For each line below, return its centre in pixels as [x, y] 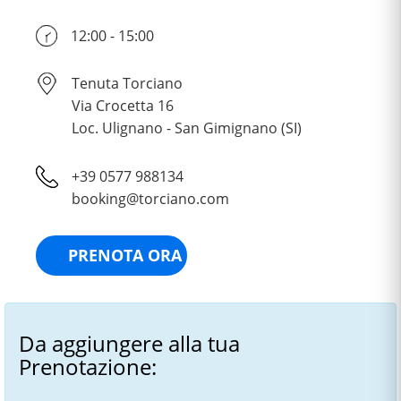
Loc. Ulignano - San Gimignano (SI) [187, 128]
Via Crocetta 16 [123, 106]
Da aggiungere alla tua [129, 343]
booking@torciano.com [150, 198]
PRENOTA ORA [124, 256]
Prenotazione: [88, 366]
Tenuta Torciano [127, 84]
